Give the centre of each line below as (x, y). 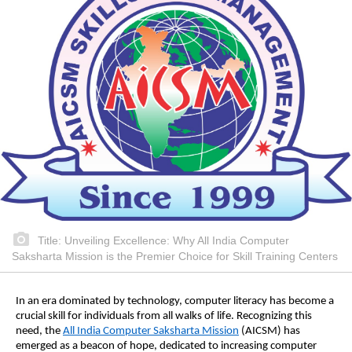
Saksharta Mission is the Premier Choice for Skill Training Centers (175, 257)
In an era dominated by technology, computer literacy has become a (175, 302)
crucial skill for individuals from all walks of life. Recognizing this (164, 317)
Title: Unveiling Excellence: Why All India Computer (162, 241)
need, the (39, 332)
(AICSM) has (269, 332)
